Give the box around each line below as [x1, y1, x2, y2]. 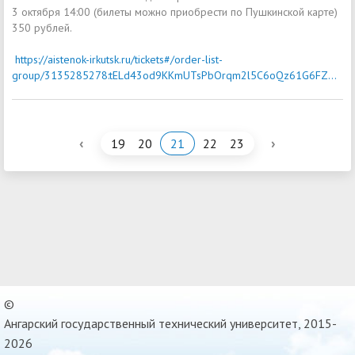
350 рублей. [12, 20, 72, 35]
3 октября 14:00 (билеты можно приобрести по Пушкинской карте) [12, 4, 338, 19]
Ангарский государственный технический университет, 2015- [4, 315, 337, 331]
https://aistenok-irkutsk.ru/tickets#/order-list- [15, 52, 223, 67]
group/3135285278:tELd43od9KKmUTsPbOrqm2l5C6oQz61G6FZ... [12, 67, 337, 82]
